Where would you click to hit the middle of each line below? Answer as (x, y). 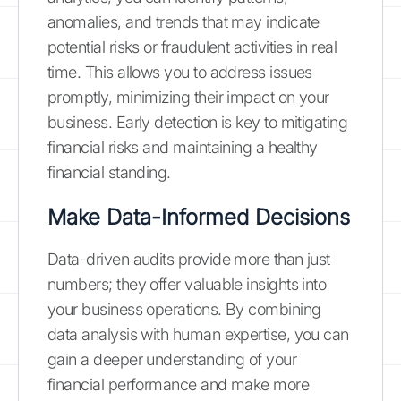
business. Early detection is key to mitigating (198, 122)
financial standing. (109, 172)
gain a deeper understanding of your (172, 359)
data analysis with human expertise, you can (198, 334)
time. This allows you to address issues (180, 72)
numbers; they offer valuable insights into (187, 284)
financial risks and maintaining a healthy (183, 147)
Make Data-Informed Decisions (199, 217)
